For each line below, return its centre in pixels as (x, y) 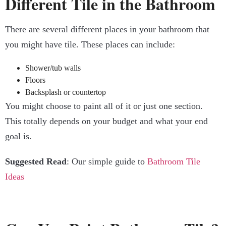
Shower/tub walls (53, 68)
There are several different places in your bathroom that (107, 30)
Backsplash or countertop (66, 92)
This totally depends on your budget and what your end (106, 121)
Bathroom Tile (174, 162)
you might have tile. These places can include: (90, 45)
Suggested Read (36, 162)
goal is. (18, 136)
